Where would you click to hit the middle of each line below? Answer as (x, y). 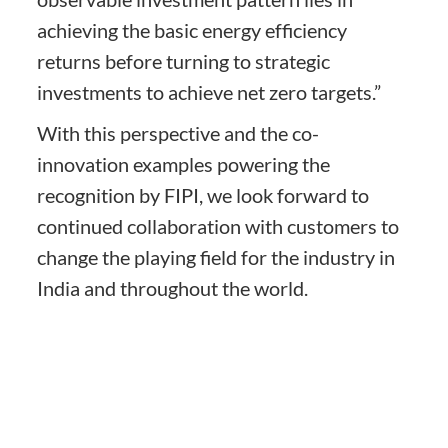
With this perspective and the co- (178, 132)
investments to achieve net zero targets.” (209, 91)
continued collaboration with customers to (218, 225)
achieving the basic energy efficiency (192, 29)
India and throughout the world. (173, 287)
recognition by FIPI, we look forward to (203, 194)
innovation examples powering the (184, 163)
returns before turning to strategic (184, 60)
